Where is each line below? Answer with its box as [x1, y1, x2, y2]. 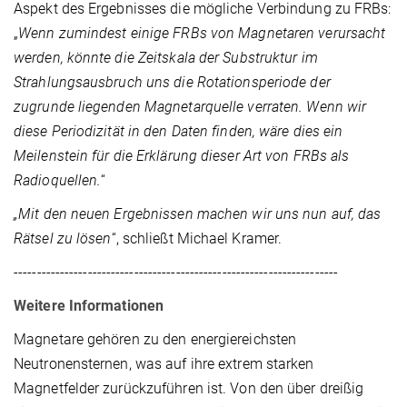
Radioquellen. [14, 171, 102, 189]
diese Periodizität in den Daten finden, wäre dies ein [14, 122, 343, 140]
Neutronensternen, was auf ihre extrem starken [14, 354, 314, 372]
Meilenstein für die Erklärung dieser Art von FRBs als [14, 146, 350, 164]
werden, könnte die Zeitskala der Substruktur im [14, 48, 318, 66]
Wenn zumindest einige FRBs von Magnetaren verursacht [18, 24, 386, 42]
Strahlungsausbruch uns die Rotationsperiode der [14, 73, 331, 91]
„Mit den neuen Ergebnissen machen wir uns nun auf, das [14, 204, 382, 223]
